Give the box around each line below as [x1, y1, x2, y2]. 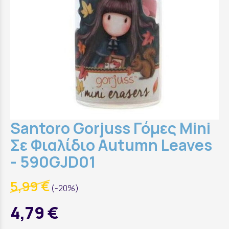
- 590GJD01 [10, 151, 96, 172]
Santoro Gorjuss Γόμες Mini [10, 118, 211, 139]
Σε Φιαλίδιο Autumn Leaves [10, 134, 212, 155]
